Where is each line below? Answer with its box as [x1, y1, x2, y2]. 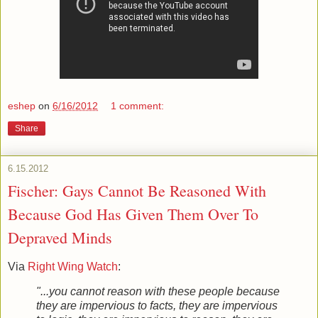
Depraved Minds [8, 226, 112, 248]
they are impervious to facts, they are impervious [36, 300, 278, 312]
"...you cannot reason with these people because [36, 285, 280, 298]
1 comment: [111, 99, 165, 111]
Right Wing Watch [28, 260, 118, 273]
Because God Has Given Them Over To [8, 203, 258, 224]
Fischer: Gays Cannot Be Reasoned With [8, 180, 266, 201]
